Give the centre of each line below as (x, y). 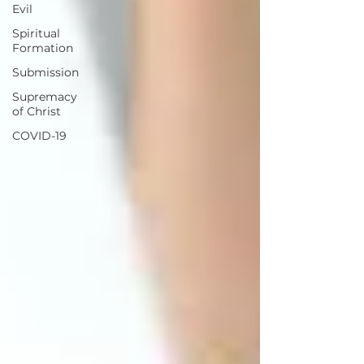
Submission (45, 72)
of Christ (37, 111)
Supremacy (45, 97)
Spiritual (36, 33)
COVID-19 (39, 136)
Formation (43, 48)
